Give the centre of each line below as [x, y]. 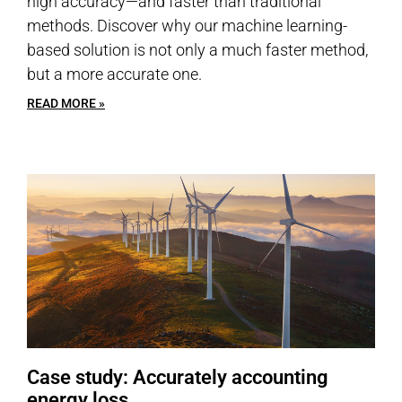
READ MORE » [66, 103]
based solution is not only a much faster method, [197, 50]
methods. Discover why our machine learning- [187, 26]
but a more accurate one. [114, 74]
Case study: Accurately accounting [178, 377]
